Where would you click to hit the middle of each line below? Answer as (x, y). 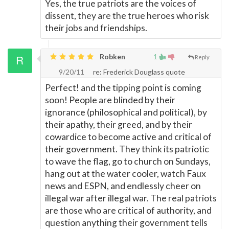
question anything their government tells (126, 223)
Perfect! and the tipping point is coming (123, 88)
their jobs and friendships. (96, 28)
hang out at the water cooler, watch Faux (125, 174)
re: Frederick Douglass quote (138, 72)
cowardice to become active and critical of (128, 137)
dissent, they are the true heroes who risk (127, 16)
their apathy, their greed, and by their (119, 124)
